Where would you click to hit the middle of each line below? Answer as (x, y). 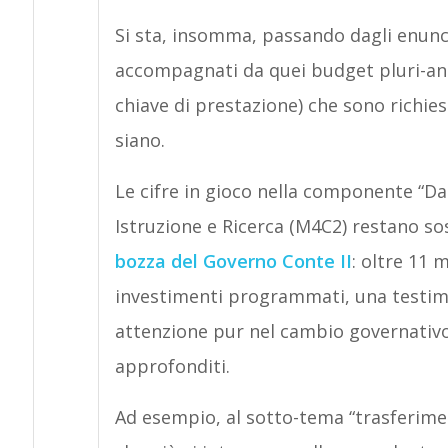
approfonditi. (172, 366)
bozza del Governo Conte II (233, 261)
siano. (139, 140)
